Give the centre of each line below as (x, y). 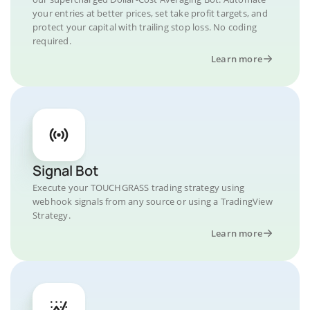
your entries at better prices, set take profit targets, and (150, 13)
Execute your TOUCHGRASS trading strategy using (139, 188)
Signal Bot (65, 171)
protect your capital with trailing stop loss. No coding (145, 27)
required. (52, 41)
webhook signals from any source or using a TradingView (153, 201)
